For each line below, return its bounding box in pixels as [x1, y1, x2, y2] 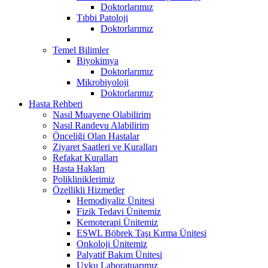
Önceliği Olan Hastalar [53, 130, 139, 141]
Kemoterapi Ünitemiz [77, 217, 158, 227]
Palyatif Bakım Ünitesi [77, 249, 162, 260]
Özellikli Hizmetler [53, 184, 124, 195]
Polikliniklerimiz [53, 173, 115, 184]
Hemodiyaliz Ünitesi [77, 195, 154, 206]
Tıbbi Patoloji [77, 12, 128, 23]
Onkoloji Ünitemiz [77, 238, 147, 249]
